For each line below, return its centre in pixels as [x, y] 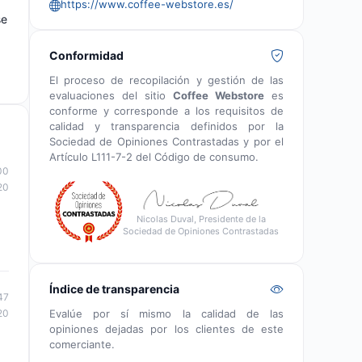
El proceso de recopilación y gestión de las [166, 80]
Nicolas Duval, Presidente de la [201, 219]
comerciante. [82, 344]
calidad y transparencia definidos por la [166, 126]
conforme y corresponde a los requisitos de [166, 111]
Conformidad [86, 55]
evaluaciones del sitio [111, 95]
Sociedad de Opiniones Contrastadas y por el [166, 141]
